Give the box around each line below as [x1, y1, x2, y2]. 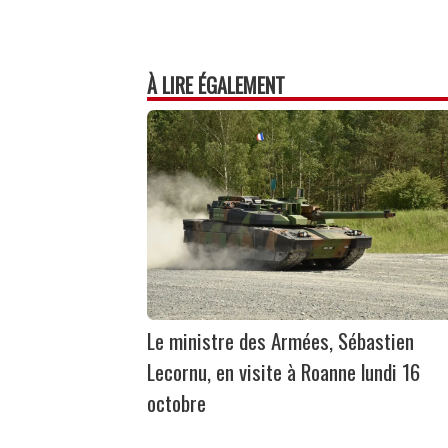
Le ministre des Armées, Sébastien [147, 324, 414, 356]
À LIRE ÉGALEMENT [147, 69, 285, 100]
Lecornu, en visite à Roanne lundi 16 [147, 355, 420, 387]
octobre [147, 386, 206, 418]
